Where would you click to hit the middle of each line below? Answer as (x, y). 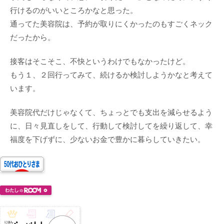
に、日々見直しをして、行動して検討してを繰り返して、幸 (111, 126)
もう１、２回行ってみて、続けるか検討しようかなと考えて (111, 75)
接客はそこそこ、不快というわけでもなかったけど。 (100, 61)
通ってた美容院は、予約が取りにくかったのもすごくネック (111, 24)
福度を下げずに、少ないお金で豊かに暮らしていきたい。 (107, 139)
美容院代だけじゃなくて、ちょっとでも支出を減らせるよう (111, 112)
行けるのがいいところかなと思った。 (74, 10)
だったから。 (32, 37)
